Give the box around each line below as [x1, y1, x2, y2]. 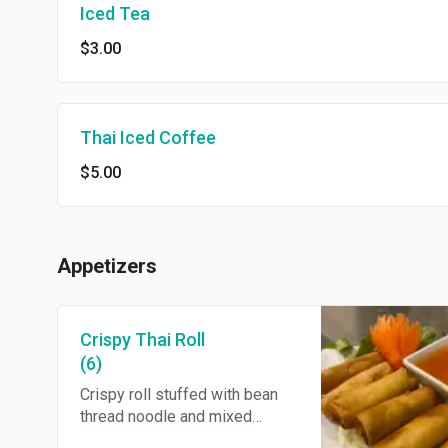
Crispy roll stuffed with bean [80, 385, 278, 404]
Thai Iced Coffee [80, 127, 216, 148]
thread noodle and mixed [80, 407, 252, 426]
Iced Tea [80, 3, 150, 24]
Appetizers [57, 254, 157, 278]
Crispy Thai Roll [80, 329, 205, 350]
